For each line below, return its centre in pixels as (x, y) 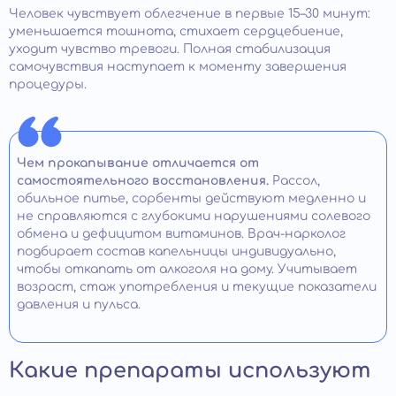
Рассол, (296, 181)
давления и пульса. (79, 305)
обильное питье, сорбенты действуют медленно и (191, 199)
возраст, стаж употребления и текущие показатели (197, 287)
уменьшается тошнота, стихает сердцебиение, (176, 32)
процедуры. (48, 85)
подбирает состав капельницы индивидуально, (176, 252)
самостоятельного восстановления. (145, 181)
